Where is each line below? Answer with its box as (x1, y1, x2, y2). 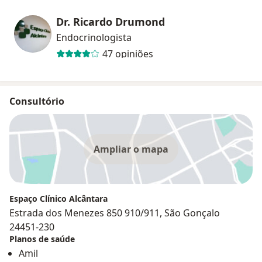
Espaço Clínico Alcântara (9, 192, 108, 204)
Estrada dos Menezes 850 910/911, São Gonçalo (9, 206, 220, 219)
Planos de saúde (9, 233, 75, 244)
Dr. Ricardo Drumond (56, 14, 165, 29)
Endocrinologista (56, 30, 132, 44)
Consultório (9, 94, 64, 108)
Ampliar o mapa (94, 142, 168, 156)
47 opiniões (102, 47, 153, 61)
